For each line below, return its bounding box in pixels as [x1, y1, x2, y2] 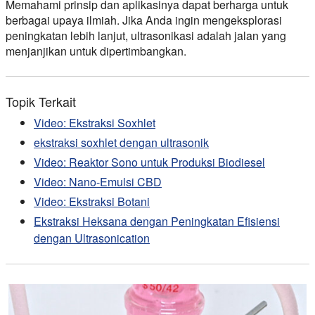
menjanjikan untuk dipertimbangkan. [6, 42, 186, 59]
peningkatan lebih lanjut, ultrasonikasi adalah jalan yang [6, 27, 286, 44]
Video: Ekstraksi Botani [34, 193, 150, 210]
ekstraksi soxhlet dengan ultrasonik [34, 134, 209, 150]
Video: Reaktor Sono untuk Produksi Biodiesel [34, 153, 265, 170]
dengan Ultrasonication [34, 229, 150, 246]
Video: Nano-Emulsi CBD [34, 173, 162, 190]
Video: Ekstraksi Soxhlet [34, 114, 155, 131]
